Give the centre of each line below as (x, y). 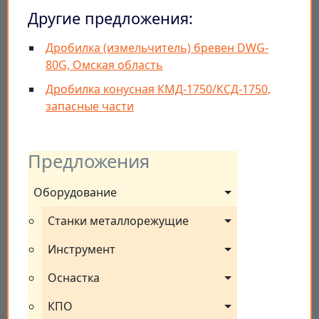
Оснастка (74, 278)
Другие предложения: (110, 19)
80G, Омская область (104, 65)
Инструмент (82, 250)
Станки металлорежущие (118, 221)
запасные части (90, 106)
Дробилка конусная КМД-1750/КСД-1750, (158, 89)
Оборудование (75, 193)
